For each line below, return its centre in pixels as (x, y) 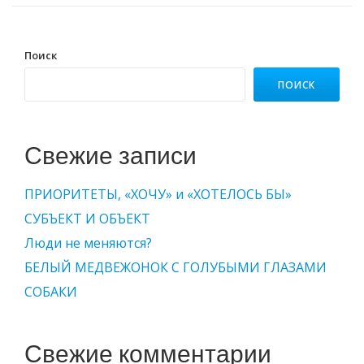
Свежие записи (110, 156)
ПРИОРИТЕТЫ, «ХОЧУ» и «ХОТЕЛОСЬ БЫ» (158, 194)
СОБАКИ (51, 292)
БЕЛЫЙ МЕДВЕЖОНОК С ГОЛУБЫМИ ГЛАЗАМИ (175, 267)
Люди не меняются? (88, 243)
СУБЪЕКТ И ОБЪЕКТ (87, 219)
